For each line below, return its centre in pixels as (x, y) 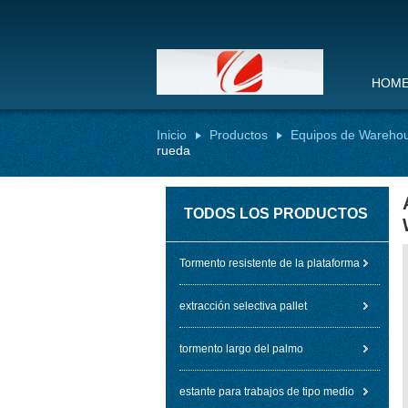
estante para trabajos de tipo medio (267, 392)
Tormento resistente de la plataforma (270, 263)
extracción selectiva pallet (243, 306)
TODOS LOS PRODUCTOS (276, 214)
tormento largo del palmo (241, 349)
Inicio (172, 135)
